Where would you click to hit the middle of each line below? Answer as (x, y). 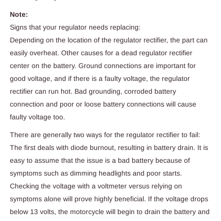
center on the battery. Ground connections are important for (103, 66)
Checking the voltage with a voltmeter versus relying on (96, 186)
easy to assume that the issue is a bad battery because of (100, 160)
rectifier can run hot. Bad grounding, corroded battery (93, 92)
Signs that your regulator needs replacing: (75, 27)
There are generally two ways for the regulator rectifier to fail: (105, 134)
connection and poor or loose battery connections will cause (103, 104)
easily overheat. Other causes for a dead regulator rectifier (101, 53)
